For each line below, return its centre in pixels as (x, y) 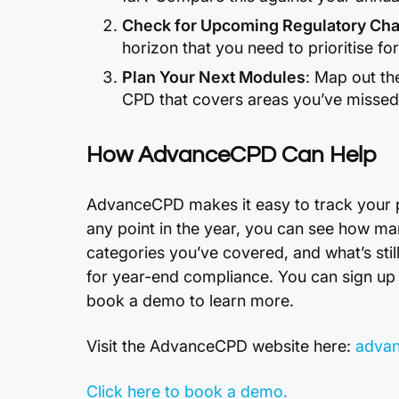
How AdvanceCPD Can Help (231, 155)
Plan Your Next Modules (214, 77)
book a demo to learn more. (190, 301)
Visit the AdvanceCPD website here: (221, 346)
